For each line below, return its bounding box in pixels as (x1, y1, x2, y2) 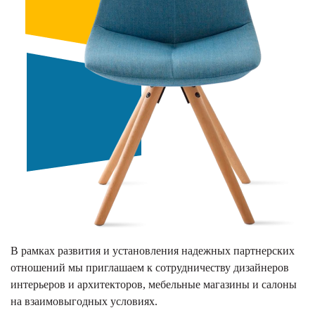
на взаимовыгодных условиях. (11, 295, 157, 307)
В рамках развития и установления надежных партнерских (11, 244, 295, 257)
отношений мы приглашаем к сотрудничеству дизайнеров (11, 261, 289, 274)
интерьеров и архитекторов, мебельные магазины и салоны (11, 278, 297, 290)
